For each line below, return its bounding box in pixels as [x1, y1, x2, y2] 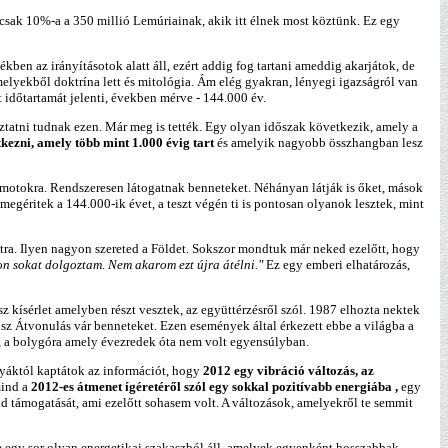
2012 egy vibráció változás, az [203, 363, 374, 378]
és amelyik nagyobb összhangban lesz [214, 135, 423, 150]
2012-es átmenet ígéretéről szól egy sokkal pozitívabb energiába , [31, 379, 398, 394]
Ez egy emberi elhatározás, [266, 257, 410, 272]
